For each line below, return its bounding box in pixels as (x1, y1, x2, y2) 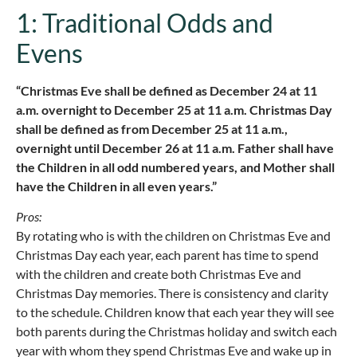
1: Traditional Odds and (16, 6, 273, 38)
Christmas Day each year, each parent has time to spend (16, 247, 319, 263)
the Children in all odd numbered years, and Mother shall (16, 159, 335, 175)
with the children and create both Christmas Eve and (16, 266, 301, 282)
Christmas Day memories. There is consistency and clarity (16, 285, 328, 301)
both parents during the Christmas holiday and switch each (16, 324, 337, 339)
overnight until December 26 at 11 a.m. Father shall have (16, 139, 334, 155)
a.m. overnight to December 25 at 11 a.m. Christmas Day (16, 101, 332, 117)
